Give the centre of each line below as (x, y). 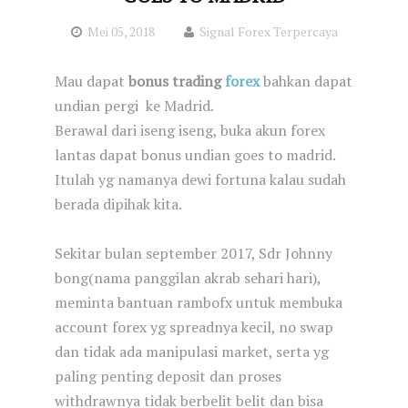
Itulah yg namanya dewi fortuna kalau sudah (200, 179)
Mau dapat (92, 81)
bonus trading (175, 81)
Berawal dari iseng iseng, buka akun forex (190, 130)
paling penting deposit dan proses (168, 376)
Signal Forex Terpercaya (268, 31)
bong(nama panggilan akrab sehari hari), (188, 278)
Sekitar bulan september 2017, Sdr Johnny (194, 253)
